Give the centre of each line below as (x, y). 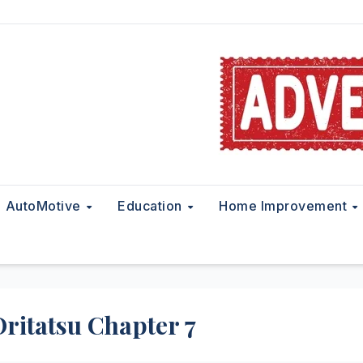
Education (152, 205)
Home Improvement (285, 205)
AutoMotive (45, 205)
